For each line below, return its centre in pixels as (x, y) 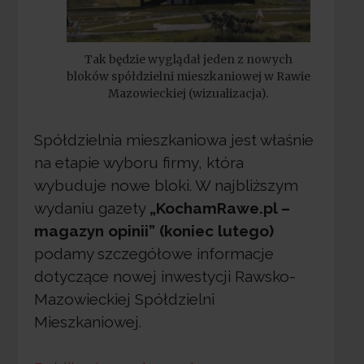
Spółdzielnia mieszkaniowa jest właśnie (173, 140)
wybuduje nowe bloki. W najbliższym (166, 186)
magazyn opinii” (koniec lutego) (154, 231)
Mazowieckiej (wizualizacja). (188, 93)
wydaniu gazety (91, 208)
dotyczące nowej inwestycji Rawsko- (165, 277)
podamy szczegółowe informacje (154, 254)
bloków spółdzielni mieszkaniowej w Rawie (188, 76)
